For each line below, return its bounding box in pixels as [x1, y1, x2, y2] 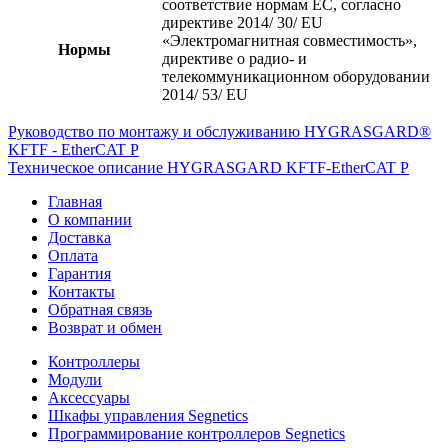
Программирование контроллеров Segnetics [48, 424, 345, 442]
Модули [48, 370, 102, 388]
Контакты [48, 282, 115, 300]
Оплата [48, 246, 98, 264]
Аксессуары [48, 388, 130, 406]
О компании [48, 210, 132, 228]
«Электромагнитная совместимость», [162, 31, 417, 49]
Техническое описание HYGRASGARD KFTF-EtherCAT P [8, 158, 409, 176]
